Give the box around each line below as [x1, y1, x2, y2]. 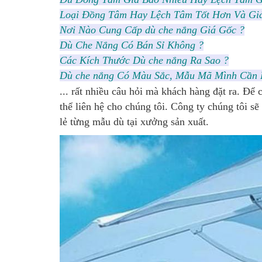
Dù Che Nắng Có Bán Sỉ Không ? [60, 39, 204, 51]
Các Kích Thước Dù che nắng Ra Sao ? [60, 54, 229, 66]
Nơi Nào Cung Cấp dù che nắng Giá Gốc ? [60, 24, 244, 36]
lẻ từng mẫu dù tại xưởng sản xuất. [60, 116, 209, 127]
